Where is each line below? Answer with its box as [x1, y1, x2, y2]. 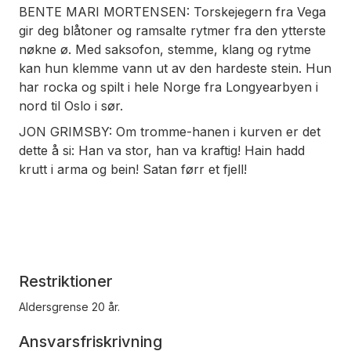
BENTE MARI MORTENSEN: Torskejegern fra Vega [19, 4, 326, 20]
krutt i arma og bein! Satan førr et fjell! [19, 161, 247, 177]
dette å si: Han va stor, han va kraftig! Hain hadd [19, 142, 305, 158]
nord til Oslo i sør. [19, 98, 123, 114]
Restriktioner [19, 272, 113, 291]
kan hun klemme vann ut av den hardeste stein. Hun [19, 60, 331, 77]
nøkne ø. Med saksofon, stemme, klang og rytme [19, 42, 311, 58]
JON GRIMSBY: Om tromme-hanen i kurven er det [19, 123, 320, 139]
